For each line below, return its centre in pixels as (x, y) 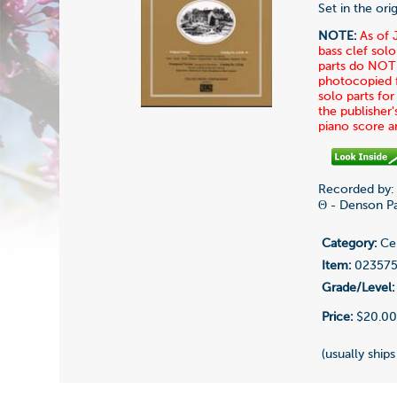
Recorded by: (356, 190)
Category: (350, 244)
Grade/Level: (358, 288)
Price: (338, 318)
